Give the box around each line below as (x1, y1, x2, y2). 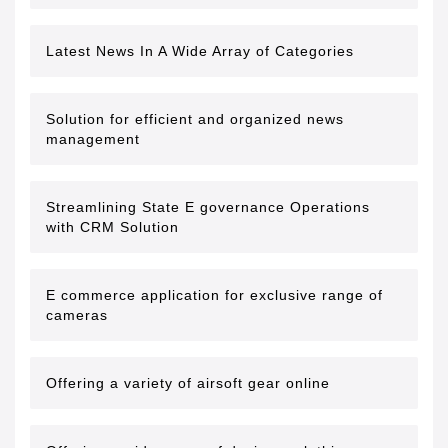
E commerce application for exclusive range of (46, 287, 383, 303)
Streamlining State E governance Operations (46, 199, 370, 215)
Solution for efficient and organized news (46, 111, 344, 127)
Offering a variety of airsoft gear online (46, 375, 330, 391)
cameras (46, 307, 108, 323)
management (46, 131, 140, 147)
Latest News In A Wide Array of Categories (46, 43, 354, 59)
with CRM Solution (46, 219, 179, 235)
